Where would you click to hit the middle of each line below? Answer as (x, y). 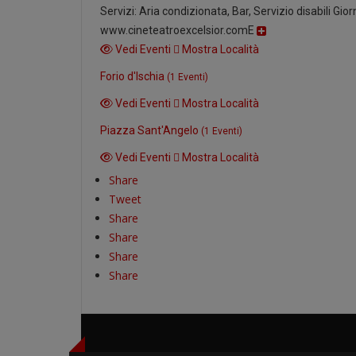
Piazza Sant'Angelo (151, 130)
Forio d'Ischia (134, 76)
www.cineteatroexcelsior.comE (178, 30)
